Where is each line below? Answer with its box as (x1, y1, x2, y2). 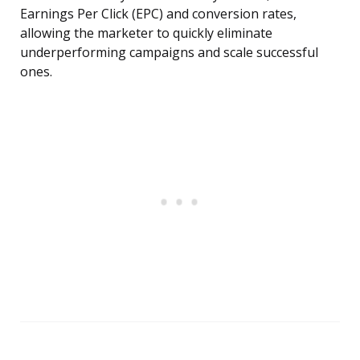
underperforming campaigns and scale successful (20, 43, 318, 62)
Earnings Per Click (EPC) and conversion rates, (20, 5, 297, 23)
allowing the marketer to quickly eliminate (20, 24, 272, 43)
